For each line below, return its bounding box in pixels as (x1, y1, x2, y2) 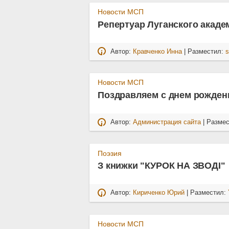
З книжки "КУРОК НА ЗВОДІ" (98, 160, 225, 171)
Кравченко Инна (133, 48, 182, 56)
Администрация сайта (133, 119, 201, 126)
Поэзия (98, 149, 122, 157)
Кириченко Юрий (133, 189, 185, 197)
